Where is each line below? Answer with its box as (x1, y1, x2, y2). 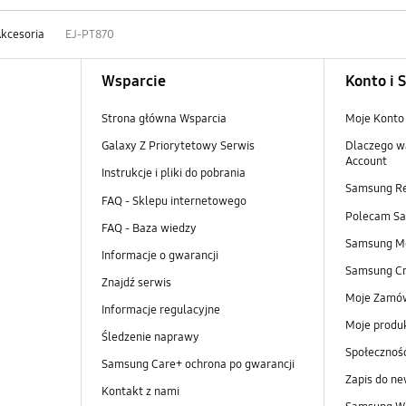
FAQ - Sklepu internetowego (101, 193, 246, 208)
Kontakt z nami (101, 383, 179, 399)
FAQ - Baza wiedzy (101, 220, 197, 236)
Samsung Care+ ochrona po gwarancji (101, 356, 295, 372)
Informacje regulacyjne (101, 302, 220, 317)
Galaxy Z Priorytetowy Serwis (101, 139, 255, 154)
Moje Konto (344, 111, 404, 127)
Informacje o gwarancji (101, 247, 218, 263)
